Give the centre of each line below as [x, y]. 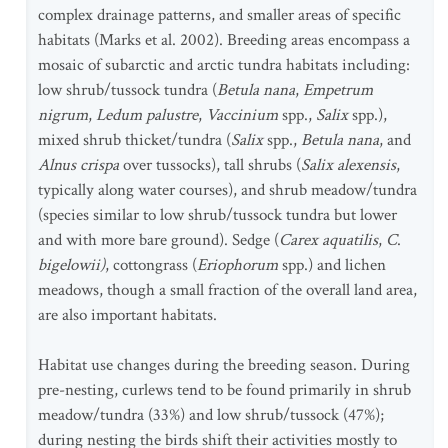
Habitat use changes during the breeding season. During [224, 365]
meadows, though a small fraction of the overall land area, [227, 290]
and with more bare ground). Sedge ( [158, 240]
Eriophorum [237, 265]
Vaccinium [242, 115]
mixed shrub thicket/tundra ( [134, 140]
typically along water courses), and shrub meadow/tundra [227, 190]
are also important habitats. [127, 315]
